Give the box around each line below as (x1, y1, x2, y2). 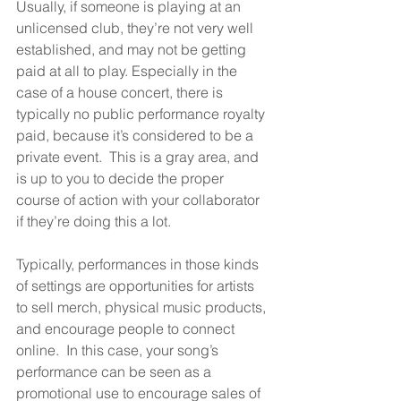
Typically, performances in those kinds (16, 255, 262, 274)
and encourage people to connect (16, 320, 238, 338)
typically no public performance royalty (16, 105, 269, 124)
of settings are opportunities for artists (16, 277, 258, 295)
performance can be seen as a (16, 363, 215, 381)
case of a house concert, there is (16, 83, 226, 102)
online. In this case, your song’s (16, 341, 222, 360)
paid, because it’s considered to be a (16, 126, 257, 145)
